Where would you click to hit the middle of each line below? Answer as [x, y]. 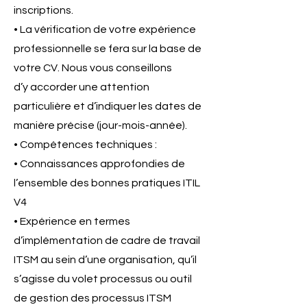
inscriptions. [44, 10]
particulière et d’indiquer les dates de [108, 106]
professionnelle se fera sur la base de [108, 49]
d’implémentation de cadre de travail [107, 241]
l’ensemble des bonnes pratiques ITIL [107, 183]
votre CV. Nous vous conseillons [93, 68]
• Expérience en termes [72, 221]
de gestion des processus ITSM [93, 298]
